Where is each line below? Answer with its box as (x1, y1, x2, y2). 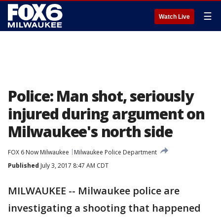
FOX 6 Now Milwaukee (8, 148, 69, 156)
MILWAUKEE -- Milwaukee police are (8, 184, 180, 197)
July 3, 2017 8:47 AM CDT (39, 161, 109, 170)
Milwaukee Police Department (74, 148, 157, 156)
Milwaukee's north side (8, 121, 173, 142)
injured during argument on (8, 104, 205, 124)
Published (8, 161, 39, 170)
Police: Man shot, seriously (8, 86, 193, 106)
